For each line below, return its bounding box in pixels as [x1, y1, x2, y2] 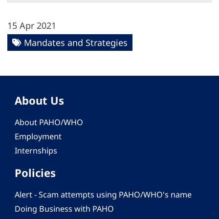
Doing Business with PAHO [15, 203, 114, 215]
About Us [15, 93, 64, 108]
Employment [15, 131, 62, 142]
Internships [15, 145, 57, 156]
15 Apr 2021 [7, 20, 56, 32]
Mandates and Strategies [24, 37, 128, 49]
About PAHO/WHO [15, 117, 83, 128]
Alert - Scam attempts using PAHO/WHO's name [15, 189, 192, 200]
